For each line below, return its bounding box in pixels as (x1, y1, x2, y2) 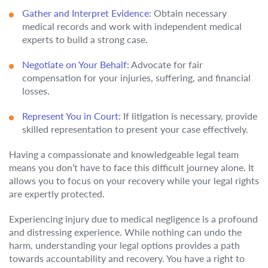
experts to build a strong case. (22, 33, 148, 45)
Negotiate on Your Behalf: (22, 59, 129, 70)
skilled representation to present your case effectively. (22, 123, 248, 135)
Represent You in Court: (22, 110, 121, 121)
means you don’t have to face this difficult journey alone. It (9, 162, 254, 173)
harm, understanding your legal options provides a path (9, 239, 240, 251)
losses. (22, 85, 50, 96)
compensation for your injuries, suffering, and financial (22, 72, 251, 83)
